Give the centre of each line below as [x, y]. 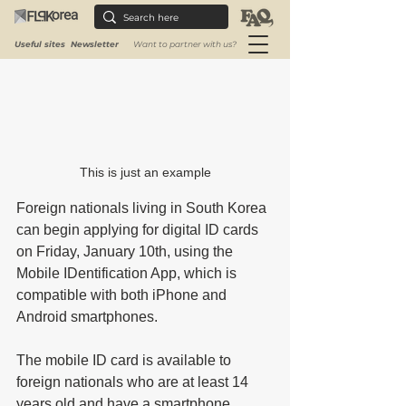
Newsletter [95, 44]
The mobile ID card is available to [126, 360]
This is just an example [145, 172]
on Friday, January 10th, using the [126, 251]
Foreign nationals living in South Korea [143, 208]
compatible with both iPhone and [123, 295]
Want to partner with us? [185, 44]
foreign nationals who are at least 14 [134, 382]
